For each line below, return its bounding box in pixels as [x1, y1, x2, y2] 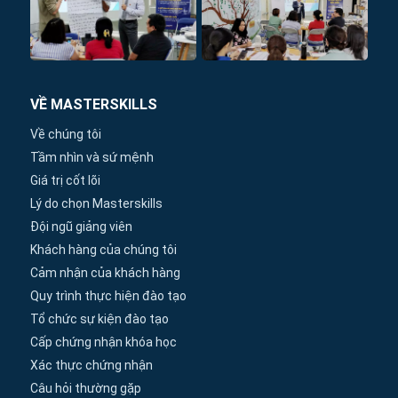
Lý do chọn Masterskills [30, 196, 163, 211]
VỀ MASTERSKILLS [30, 96, 157, 114]
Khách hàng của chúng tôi [30, 243, 177, 258]
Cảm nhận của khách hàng [30, 266, 180, 281]
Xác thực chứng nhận [30, 358, 153, 373]
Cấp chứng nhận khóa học [30, 335, 177, 350]
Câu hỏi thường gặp [30, 381, 141, 396]
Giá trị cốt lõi [30, 173, 100, 188]
